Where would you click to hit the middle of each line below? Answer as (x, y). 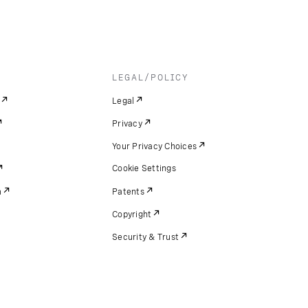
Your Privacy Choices (155, 146)
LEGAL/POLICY (151, 78)
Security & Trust (146, 237)
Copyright (132, 214)
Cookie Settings (144, 168)
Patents (128, 192)
